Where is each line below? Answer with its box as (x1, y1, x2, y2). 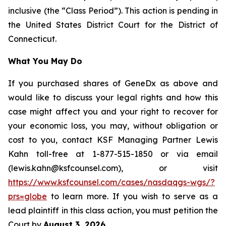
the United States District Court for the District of (8, 20, 218, 30)
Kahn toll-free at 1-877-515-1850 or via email (8, 149, 218, 159)
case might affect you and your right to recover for (8, 106, 218, 117)
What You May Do (8, 56, 82, 66)
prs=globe (8, 191, 47, 201)
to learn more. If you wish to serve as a (47, 191, 218, 201)
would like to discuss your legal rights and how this (8, 92, 218, 102)
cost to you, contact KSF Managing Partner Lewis (8, 135, 218, 145)
